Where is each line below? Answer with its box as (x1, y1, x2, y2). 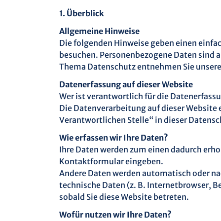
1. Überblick (59, 8, 104, 18)
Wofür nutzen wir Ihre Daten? (59, 210, 172, 220)
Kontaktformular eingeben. (59, 156, 163, 166)
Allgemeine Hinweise (59, 26, 140, 36)
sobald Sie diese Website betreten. (59, 192, 189, 202)
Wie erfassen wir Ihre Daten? (59, 133, 168, 143)
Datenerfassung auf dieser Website (59, 79, 193, 89)
